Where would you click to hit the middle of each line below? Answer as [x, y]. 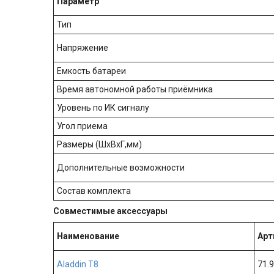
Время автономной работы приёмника [135, 90]
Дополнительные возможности [121, 168]
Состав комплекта [94, 191]
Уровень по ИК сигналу [103, 108]
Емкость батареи [91, 71]
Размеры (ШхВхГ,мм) [99, 145]
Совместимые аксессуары [110, 211]
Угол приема [82, 126]
